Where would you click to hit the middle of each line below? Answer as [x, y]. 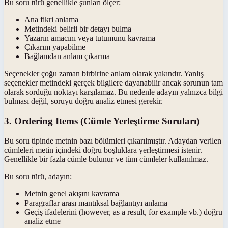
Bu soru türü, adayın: [38, 176]
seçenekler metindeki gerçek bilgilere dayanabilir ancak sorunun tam [113, 83]
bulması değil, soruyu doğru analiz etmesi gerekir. [83, 101]
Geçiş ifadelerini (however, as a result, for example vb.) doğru [123, 212]
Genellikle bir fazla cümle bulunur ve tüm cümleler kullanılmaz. [106, 159]
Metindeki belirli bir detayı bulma [78, 29]
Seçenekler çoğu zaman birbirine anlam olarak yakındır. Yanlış [104, 74]
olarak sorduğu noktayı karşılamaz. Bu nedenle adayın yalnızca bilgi [113, 92]
